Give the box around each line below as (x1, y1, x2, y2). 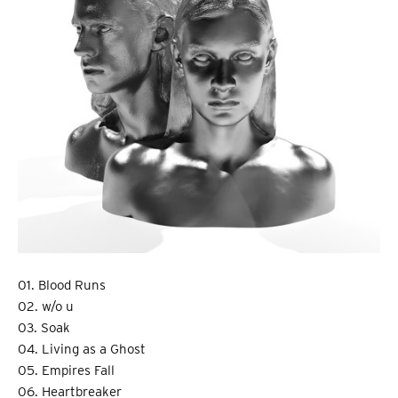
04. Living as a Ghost (18, 341, 146, 358)
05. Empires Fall (18, 362, 115, 379)
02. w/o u (18, 298, 74, 315)
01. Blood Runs (18, 277, 106, 294)
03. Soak (18, 320, 70, 337)
